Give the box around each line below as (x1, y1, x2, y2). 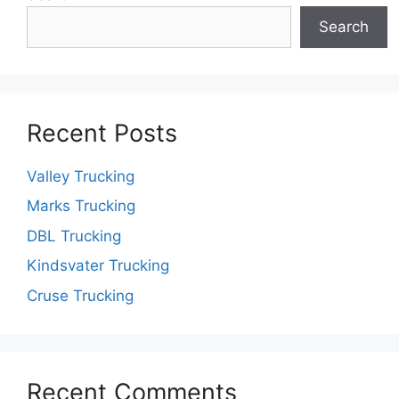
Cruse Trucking (27, 286, 134, 305)
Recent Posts (27, 118, 177, 148)
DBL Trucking (27, 226, 121, 245)
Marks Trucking (27, 197, 135, 215)
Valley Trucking (27, 167, 134, 185)
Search (319, 17, 369, 36)
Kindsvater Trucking (27, 256, 169, 274)
